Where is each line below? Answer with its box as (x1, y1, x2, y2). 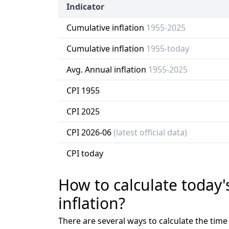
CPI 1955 (66, 85, 100, 96)
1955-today (146, 43, 189, 54)
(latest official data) (113, 127, 187, 138)
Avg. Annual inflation (66, 64, 148, 75)
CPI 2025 (66, 106, 100, 117)
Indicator (66, 1, 104, 12)
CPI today (66, 148, 103, 159)
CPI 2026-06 (66, 127, 113, 138)
